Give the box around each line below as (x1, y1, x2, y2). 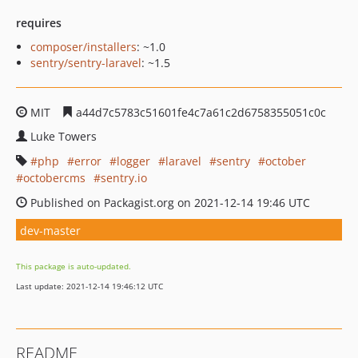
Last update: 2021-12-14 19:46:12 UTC (16, 280, 163, 292)
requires (16, 15, 62, 30)
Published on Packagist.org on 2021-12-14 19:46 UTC (27, 195, 310, 210)
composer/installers (30, 39, 137, 54)
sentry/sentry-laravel (30, 55, 141, 70)
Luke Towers (30, 129, 97, 144)
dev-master (20, 222, 81, 238)
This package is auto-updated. (16, 261, 131, 272)
